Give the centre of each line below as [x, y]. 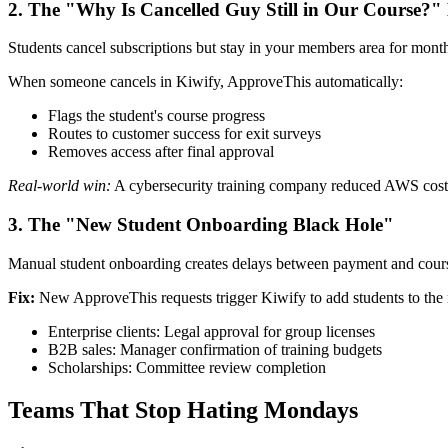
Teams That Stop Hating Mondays [183, 409]
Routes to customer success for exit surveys [184, 134]
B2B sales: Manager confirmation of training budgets [215, 349]
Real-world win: [59, 186]
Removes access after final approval [161, 152]
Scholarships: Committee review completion [187, 367]
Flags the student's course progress [156, 116]
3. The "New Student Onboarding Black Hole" [201, 225]
